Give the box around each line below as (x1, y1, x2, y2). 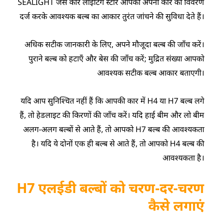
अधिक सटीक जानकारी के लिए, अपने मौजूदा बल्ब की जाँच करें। (24, 38, 204, 50)
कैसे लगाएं (148, 195, 204, 215)
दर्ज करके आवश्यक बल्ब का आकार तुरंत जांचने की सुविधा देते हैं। (19, 10, 204, 22)
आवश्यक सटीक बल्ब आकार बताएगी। (97, 67, 204, 78)
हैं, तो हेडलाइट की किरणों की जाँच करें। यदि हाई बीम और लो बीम (19, 109, 204, 120)
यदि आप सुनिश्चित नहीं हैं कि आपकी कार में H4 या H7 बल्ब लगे (20, 95, 204, 106)
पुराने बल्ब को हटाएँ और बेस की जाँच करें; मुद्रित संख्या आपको (28, 53, 204, 64)
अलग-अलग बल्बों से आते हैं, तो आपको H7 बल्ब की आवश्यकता (23, 123, 204, 135)
